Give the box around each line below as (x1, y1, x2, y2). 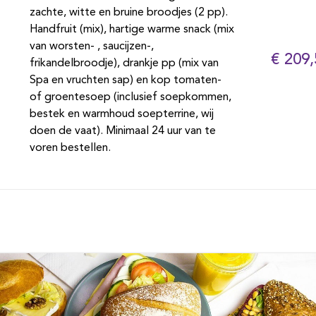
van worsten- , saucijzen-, (29, 41, 154, 52)
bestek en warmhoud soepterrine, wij (29, 109, 214, 120)
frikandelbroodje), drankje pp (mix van (29, 58, 219, 69)
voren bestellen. (29, 142, 111, 154)
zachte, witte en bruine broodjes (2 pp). (29, 7, 228, 18)
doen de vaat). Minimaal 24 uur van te (29, 126, 216, 137)
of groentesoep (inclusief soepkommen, (29, 92, 231, 103)
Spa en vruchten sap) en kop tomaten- (29, 75, 221, 86)
